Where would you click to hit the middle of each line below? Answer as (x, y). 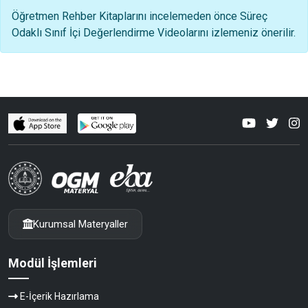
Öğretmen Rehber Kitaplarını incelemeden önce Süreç (140, 16)
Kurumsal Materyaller (80, 224)
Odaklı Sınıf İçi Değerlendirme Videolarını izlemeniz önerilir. (154, 32)
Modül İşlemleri (53, 263)
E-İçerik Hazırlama (59, 297)
